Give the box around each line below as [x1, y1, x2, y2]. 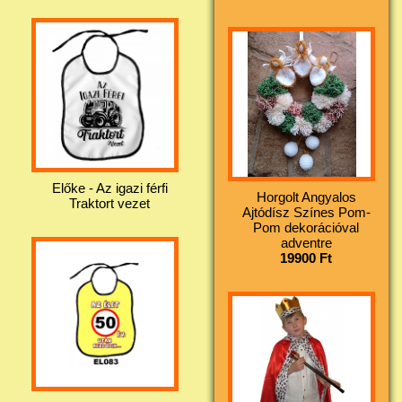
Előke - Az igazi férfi [51, 179, 168, 196]
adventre [280, 234, 332, 250]
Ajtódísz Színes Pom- [241, 204, 371, 220]
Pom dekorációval [253, 219, 359, 235]
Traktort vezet [69, 195, 150, 211]
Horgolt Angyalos [256, 188, 356, 205]
